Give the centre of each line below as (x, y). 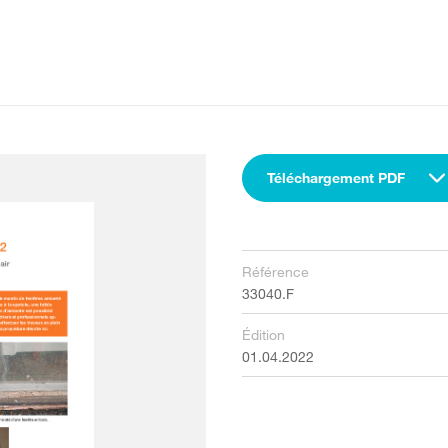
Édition (263, 334)
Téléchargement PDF (335, 177)
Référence (275, 271)
